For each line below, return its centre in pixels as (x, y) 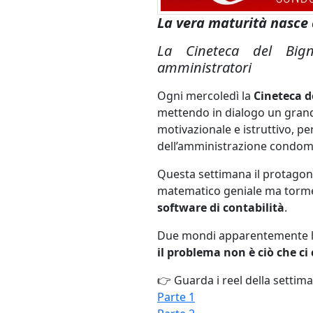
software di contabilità (221, 207)
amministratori (204, 67)
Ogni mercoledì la (205, 95)
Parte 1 (176, 297)
